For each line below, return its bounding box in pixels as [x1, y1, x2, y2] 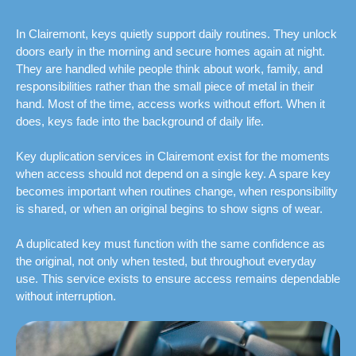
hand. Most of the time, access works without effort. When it [16, 97, 325, 111]
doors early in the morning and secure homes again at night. [16, 44, 325, 59]
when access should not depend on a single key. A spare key [16, 167, 331, 181]
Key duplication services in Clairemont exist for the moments [16, 149, 330, 164]
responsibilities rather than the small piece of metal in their [16, 79, 314, 94]
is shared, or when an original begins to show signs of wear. [16, 202, 323, 216]
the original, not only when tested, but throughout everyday [16, 254, 316, 269]
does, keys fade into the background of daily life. [16, 114, 264, 129]
